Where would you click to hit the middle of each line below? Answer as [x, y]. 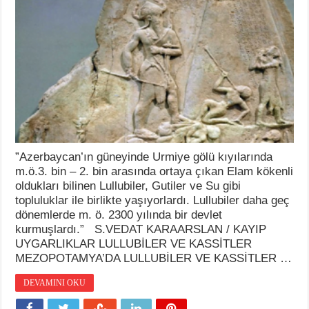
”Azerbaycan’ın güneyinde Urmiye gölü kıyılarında [144, 157]
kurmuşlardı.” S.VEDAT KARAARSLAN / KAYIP [141, 229]
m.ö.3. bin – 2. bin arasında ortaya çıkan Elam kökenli [154, 171]
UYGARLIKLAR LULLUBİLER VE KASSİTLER [134, 243]
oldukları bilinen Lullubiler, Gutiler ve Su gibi [128, 186]
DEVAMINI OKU [55, 282]
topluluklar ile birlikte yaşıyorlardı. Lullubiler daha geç [153, 200]
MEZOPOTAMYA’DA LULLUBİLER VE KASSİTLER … [154, 258]
